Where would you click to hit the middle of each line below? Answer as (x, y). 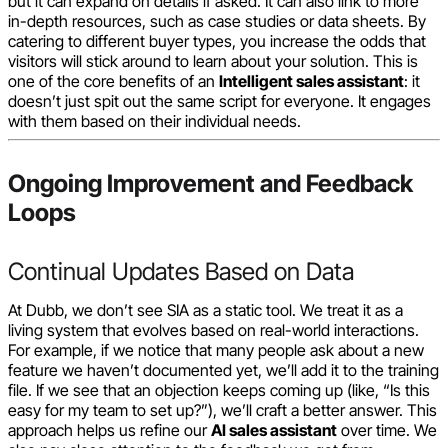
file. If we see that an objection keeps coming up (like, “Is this (219, 389)
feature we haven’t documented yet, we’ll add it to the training (223, 369)
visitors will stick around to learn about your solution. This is (213, 60)
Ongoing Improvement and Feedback (210, 183)
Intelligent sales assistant (311, 80)
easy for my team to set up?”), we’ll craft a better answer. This (222, 409)
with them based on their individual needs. (154, 120)
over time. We (387, 429)
